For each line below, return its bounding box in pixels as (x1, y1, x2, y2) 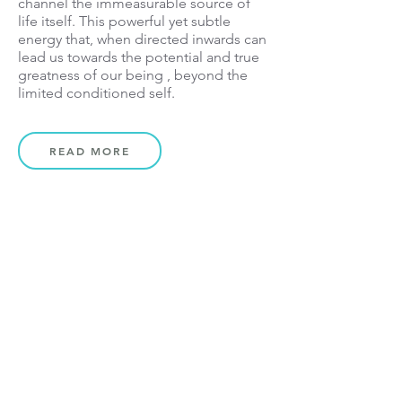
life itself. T (18, 13, 87, 30)
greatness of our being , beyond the (18, 66, 248, 83)
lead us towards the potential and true (18, 48, 259, 66)
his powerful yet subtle (87, 13, 231, 30)
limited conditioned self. (18, 84, 175, 101)
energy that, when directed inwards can (18, 31, 267, 48)
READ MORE (49, 144, 130, 158)
